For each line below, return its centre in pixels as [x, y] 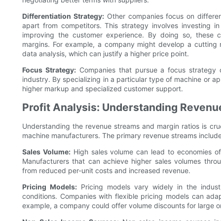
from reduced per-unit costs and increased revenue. [106, 171]
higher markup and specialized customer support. [103, 89]
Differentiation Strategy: [63, 16]
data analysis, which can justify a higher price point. [106, 54]
